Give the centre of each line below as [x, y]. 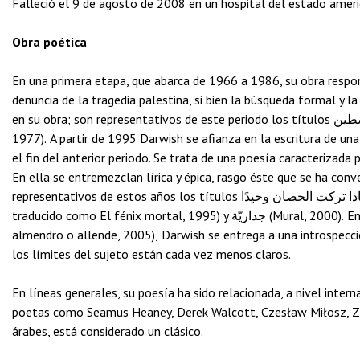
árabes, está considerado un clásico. [108, 331]
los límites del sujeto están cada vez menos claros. [151, 254]
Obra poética [49, 41]
